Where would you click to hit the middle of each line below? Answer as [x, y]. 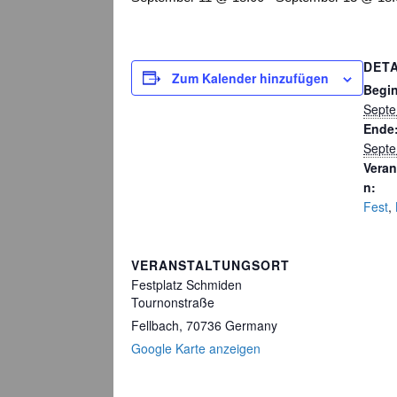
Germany [251, 325]
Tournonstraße [173, 302]
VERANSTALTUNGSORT [210, 265]
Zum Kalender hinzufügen [250, 78]
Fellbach [155, 325]
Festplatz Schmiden [187, 284]
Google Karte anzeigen [196, 348]
